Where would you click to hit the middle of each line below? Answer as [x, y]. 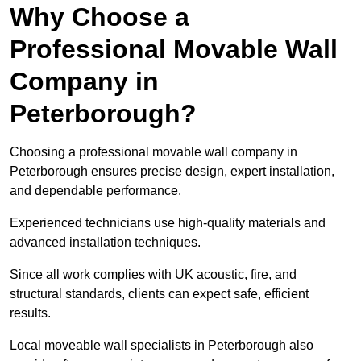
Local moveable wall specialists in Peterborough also [162, 346]
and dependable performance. [95, 191]
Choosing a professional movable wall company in [154, 152]
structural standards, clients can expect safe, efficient [159, 294]
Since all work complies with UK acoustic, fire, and [153, 275]
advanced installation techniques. [105, 243]
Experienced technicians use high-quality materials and [168, 223]
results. [30, 313]
